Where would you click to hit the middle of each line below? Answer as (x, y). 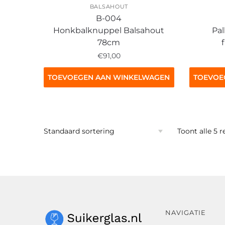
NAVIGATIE (186, 212)
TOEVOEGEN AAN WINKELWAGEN (109, 78)
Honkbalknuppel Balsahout (109, 30)
